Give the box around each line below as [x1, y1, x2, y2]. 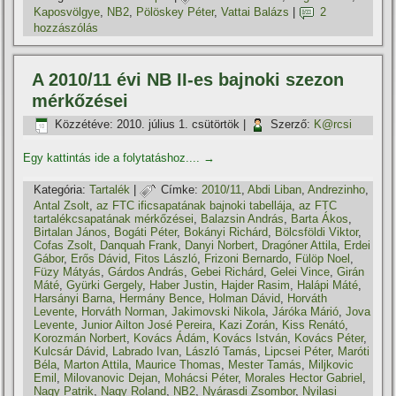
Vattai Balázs [221, 5, 290, 19]
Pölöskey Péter [136, 5, 215, 19]
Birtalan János [34, 225, 108, 239]
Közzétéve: [55, 118, 114, 132]
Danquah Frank [100, 238, 179, 252]
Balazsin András [201, 211, 285, 225]
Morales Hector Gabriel [245, 370, 363, 385]
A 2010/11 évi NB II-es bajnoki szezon [32, 69, 345, 89]
